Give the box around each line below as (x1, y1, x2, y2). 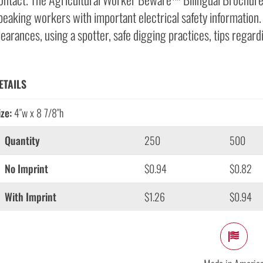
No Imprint (4, 161, 48, 177)
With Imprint (4, 189, 56, 205)
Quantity (4, 133, 40, 149)
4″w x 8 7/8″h (11, 105, 63, 121)
